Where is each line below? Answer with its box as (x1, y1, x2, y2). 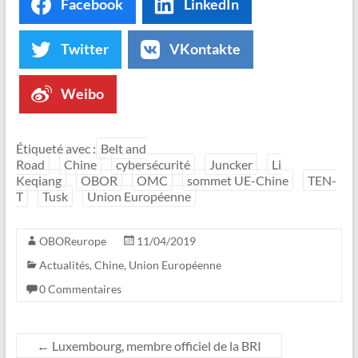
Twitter (60, 40, 109, 58)
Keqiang (15, 172, 62, 188)
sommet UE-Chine (186, 172, 288, 188)
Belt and (100, 140, 146, 156)
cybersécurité (115, 156, 190, 172)
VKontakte (169, 40, 241, 58)
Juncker (209, 156, 253, 172)
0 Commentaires (38, 281, 121, 296)
